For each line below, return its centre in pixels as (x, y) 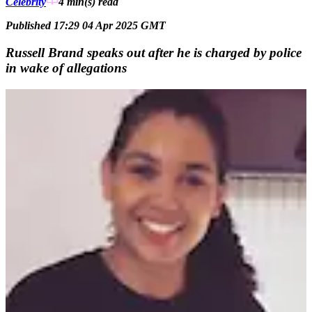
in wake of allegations (66, 68)
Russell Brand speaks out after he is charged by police (154, 52)
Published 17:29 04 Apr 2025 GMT (86, 26)
